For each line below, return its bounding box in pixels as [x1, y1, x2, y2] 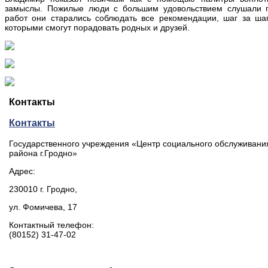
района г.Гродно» [9, 148, 77, 158]
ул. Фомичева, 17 [9, 202, 77, 212]
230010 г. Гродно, [9, 184, 77, 194]
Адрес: [9, 166, 35, 176]
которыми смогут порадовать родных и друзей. [5, 23, 190, 33]
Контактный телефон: [9, 220, 94, 230]
